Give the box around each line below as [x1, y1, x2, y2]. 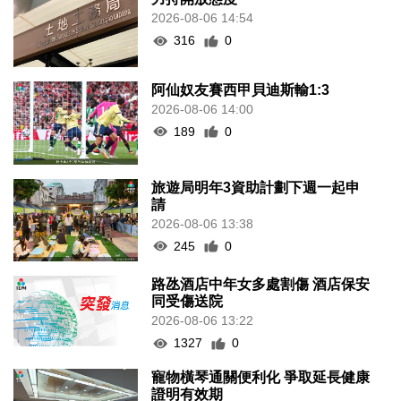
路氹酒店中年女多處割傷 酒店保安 [151, 277, 371, 293]
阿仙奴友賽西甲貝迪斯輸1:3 [151, 81, 330, 98]
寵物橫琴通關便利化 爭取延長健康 [151, 370, 371, 386]
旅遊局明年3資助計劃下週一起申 [151, 179, 361, 195]
